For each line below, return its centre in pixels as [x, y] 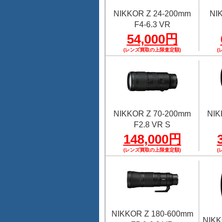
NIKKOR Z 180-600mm [152, 214]
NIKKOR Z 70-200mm [152, 114]
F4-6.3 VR [152, 25]
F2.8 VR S [152, 125]
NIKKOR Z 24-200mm [152, 14]
